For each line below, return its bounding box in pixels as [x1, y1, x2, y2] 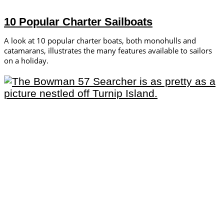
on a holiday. [4, 55, 48, 66]
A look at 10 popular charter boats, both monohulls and [4, 35, 196, 46]
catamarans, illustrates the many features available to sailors [4, 45, 212, 56]
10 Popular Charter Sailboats [4, 15, 152, 28]
